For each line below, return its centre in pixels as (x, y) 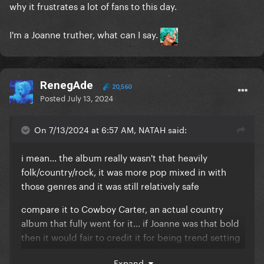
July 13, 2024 (90, 98)
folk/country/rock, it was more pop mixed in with (124, 171)
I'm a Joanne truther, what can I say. (85, 34)
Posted (54, 98)
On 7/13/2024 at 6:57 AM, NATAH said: (110, 129)
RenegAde (67, 85)
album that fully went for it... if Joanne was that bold (130, 222)
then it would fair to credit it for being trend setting (131, 237)
